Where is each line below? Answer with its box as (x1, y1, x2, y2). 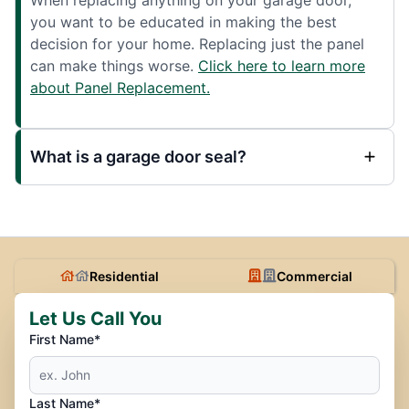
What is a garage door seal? (30, 146, 246, 166)
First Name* (29, 330, 100, 347)
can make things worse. (30, 56, 198, 75)
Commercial (276, 267, 352, 284)
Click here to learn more (198, 56, 365, 75)
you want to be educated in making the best (30, 12, 337, 31)
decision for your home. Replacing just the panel (30, 34, 364, 53)
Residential (89, 267, 159, 284)
